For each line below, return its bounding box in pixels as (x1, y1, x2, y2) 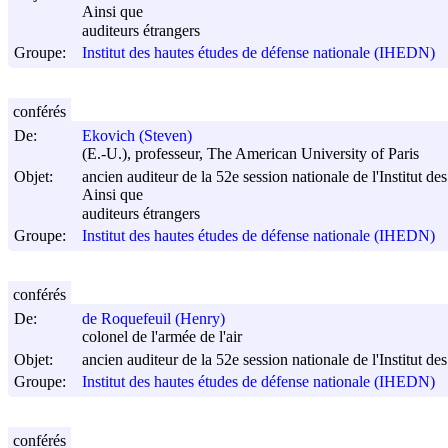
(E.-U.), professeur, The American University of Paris (82, 145, 419, 163)
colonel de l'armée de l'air (82, 328, 242, 346)
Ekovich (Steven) (82, 127, 192, 145)
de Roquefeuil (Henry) (82, 310, 225, 328)
